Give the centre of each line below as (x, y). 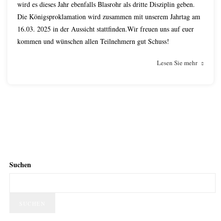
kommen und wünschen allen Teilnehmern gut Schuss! (93, 41)
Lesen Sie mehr (177, 63)
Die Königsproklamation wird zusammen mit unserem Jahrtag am (109, 17)
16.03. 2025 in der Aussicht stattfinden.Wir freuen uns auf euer (106, 29)
